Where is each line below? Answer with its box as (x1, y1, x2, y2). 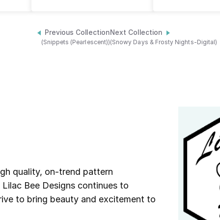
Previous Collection (44, 28, 110, 37)
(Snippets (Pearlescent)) (41, 38, 110, 46)
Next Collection (110, 28, 163, 37)
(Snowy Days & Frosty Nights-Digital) (110, 38, 218, 46)
